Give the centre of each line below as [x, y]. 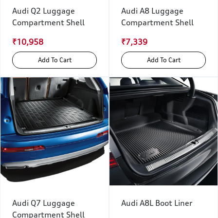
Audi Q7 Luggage [44, 203]
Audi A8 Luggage [152, 11]
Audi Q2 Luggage [44, 11]
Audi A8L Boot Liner [157, 203]
